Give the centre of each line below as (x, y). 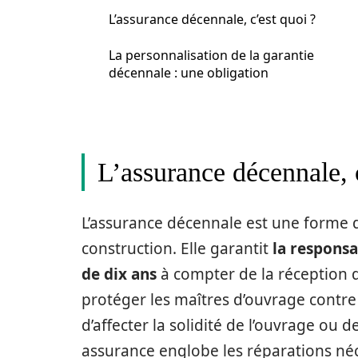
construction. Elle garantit (177, 249)
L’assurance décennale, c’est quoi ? (212, 19)
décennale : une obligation (189, 73)
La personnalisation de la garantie (211, 55)
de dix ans (119, 274)
